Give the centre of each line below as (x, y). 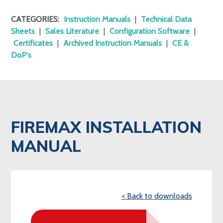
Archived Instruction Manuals (113, 43)
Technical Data (167, 19)
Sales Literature (72, 31)
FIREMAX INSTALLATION (107, 127)
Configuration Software (150, 31)
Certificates (33, 43)
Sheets (23, 31)
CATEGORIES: (35, 19)
